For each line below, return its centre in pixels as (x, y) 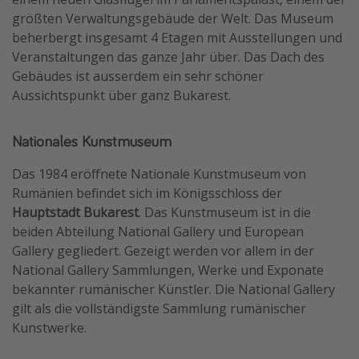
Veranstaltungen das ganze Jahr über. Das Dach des (168, 56)
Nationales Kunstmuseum (92, 140)
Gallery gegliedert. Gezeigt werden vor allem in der (163, 250)
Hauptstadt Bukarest (75, 212)
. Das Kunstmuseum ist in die (225, 212)
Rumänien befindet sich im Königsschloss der (147, 193)
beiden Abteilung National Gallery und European (158, 231)
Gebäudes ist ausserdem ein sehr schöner (138, 76)
